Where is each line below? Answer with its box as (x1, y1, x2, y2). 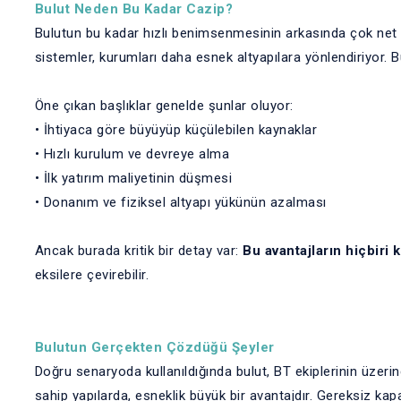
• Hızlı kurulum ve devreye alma (34, 146, 229, 162)
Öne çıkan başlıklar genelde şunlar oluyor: (34, 98, 294, 114)
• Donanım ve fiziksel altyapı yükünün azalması (34, 194, 327, 210)
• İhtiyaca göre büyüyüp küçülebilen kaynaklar (34, 122, 317, 138)
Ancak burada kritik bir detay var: (34, 243, 243, 259)
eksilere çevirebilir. (34, 267, 149, 283)
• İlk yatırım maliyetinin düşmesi (34, 170, 232, 186)
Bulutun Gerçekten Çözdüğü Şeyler (34, 339, 275, 355)
